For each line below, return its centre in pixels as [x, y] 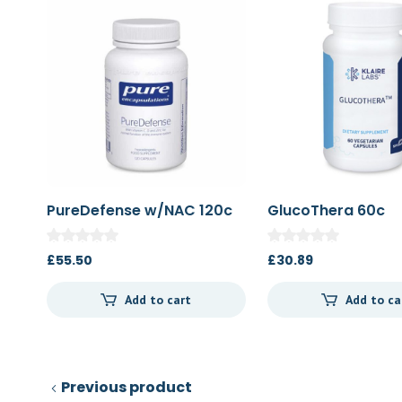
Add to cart [158, 300]
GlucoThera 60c [327, 210]
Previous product [127, 388]
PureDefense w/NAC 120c [140, 210]
